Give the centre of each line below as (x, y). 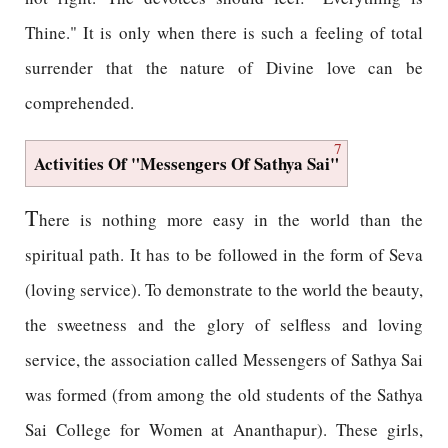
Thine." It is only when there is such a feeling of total (224, 32)
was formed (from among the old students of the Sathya (224, 394)
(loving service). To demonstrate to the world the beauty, (224, 289)
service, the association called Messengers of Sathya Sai (224, 359)
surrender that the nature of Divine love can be (224, 67)
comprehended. (79, 102)
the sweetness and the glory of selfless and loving (224, 324)
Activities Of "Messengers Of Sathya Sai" (186, 163)
